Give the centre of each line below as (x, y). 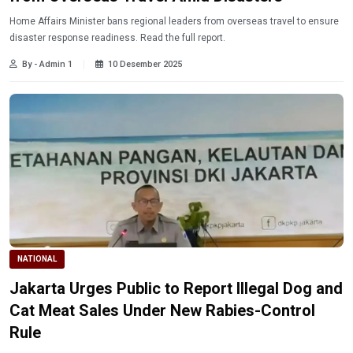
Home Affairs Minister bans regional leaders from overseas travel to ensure (174, 22)
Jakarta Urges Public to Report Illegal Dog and (176, 288)
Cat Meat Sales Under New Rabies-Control (162, 310)
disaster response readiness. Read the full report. (117, 38)
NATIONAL (37, 258)
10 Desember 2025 (145, 65)
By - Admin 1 (47, 65)
